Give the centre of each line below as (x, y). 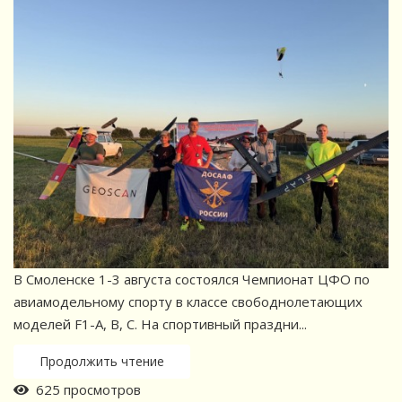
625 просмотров (85, 389)
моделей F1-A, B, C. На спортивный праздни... (160, 323)
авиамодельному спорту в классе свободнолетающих (188, 301)
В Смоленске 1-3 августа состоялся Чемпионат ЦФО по (192, 279)
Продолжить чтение (102, 361)
